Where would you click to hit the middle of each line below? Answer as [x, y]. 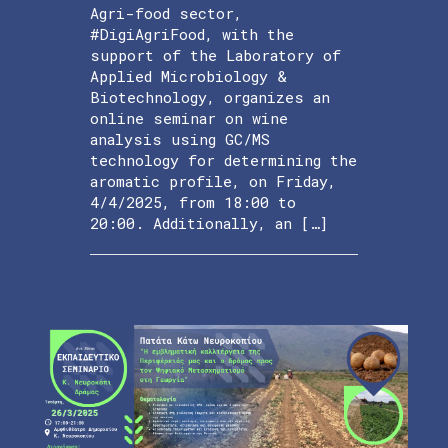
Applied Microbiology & [188, 76]
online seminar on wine [189, 118]
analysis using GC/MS [180, 139]
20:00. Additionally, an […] [209, 223]
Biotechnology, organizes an [210, 97]
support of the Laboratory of [215, 55]
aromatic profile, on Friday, [213, 181]
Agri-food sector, [166, 13]
